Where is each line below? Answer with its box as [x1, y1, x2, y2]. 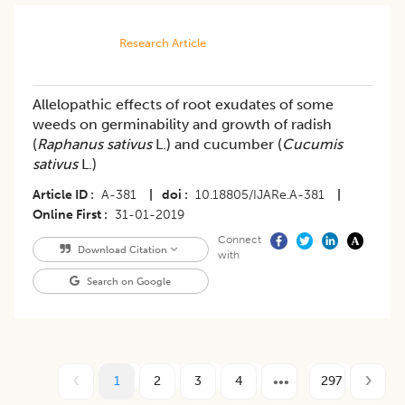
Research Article [118, 36, 206, 51]
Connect [217, 233, 261, 247]
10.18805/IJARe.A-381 [195, 187, 325, 203]
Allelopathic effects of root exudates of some [33, 96, 334, 114]
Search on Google [84, 275, 172, 288]
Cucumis [282, 136, 343, 154]
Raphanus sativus [37, 136, 152, 154]
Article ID [33, 187, 88, 203]
